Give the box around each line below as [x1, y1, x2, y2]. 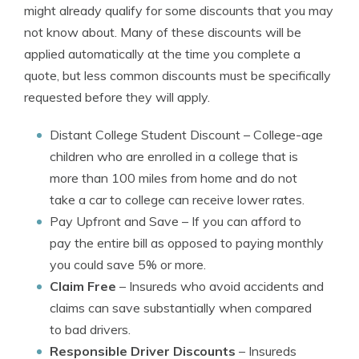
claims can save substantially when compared [50, 300, 312, 316]
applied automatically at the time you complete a [24, 46, 301, 62]
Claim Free [50, 278, 116, 294]
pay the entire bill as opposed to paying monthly [50, 235, 324, 251]
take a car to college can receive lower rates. [50, 192, 305, 208]
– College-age [240, 127, 323, 143]
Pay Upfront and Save [50, 213, 179, 229]
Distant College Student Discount [50, 127, 240, 143]
